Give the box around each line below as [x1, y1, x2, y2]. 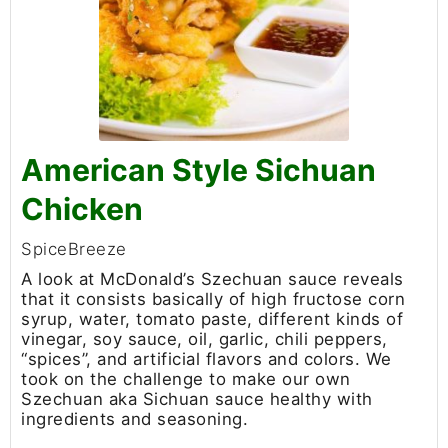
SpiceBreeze [21, 239, 127, 259]
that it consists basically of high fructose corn [21, 289, 405, 309]
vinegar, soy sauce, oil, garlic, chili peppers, [21, 329, 388, 349]
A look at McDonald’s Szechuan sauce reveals [21, 269, 404, 289]
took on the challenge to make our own [21, 369, 351, 389]
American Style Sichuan [21, 152, 376, 188]
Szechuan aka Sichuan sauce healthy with [21, 389, 373, 409]
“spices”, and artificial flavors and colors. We [21, 349, 392, 369]
